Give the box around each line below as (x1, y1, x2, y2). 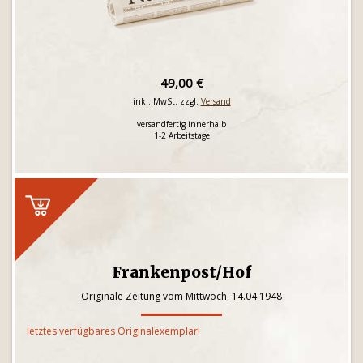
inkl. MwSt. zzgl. (132, 96, 201, 107)
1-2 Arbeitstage (153, 130, 210, 141)
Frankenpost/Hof (112, 263, 251, 282)
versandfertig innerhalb (137, 118, 226, 130)
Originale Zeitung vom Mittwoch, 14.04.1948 (81, 289, 282, 303)
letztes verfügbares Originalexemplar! (27, 324, 200, 338)
